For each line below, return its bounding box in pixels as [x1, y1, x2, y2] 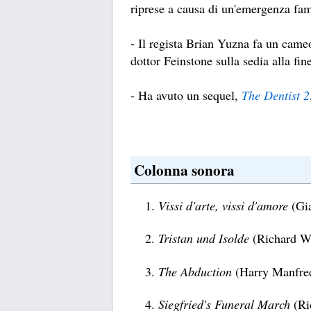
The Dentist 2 [242, 87, 310, 104]
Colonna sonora [134, 159, 235, 181]
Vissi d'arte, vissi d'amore [158, 196, 288, 214]
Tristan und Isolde [158, 230, 249, 247]
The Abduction [158, 262, 232, 280]
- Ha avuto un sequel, [131, 87, 242, 104]
